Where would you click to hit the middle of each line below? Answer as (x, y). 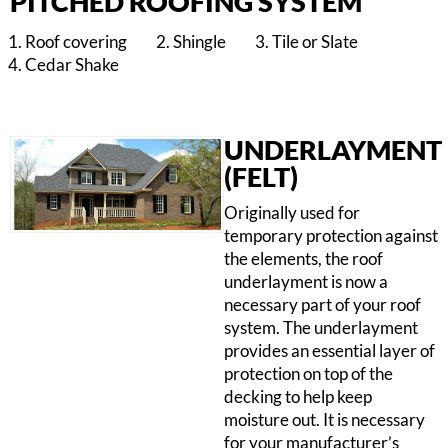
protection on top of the (308, 374)
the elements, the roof (303, 259)
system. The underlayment (321, 328)
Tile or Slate (315, 42)
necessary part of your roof (322, 305)
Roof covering (76, 42)
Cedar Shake (72, 65)
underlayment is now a (306, 282)
